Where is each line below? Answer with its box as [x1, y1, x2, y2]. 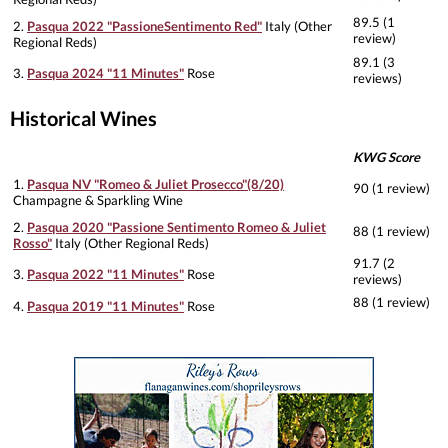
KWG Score [353, 149, 420, 166]
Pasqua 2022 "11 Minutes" [27, 266, 184, 283]
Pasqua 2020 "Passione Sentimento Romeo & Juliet [27, 219, 326, 236]
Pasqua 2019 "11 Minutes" [27, 298, 184, 315]
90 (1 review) [353, 180, 430, 197]
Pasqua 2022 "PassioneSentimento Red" [27, 17, 262, 34]
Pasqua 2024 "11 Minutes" [27, 64, 184, 81]
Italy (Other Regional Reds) [52, 235, 209, 252]
